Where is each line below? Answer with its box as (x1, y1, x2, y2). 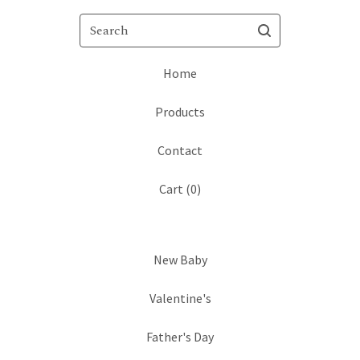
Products (155, 104, 205, 120)
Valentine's (149, 290, 211, 306)
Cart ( (159, 181, 190, 197)
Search (79, 14, 116, 31)
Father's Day (146, 329, 214, 345)
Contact (157, 142, 202, 158)
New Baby (153, 252, 207, 268)
